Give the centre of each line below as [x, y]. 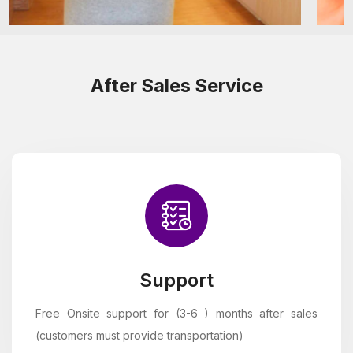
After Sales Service [176, 86]
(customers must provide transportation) [139, 336]
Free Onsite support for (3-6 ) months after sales [176, 314]
